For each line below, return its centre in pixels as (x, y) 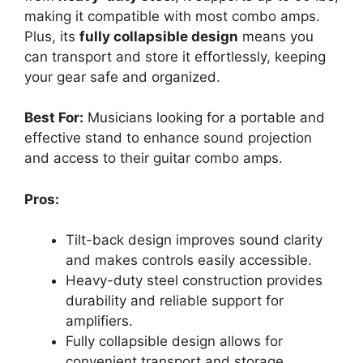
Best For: (54, 118)
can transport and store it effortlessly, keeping (175, 56)
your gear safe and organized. (122, 77)
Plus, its (52, 36)
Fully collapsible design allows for (174, 342)
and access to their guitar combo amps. (154, 158)
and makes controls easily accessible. (189, 261)
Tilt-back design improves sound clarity (194, 240)
